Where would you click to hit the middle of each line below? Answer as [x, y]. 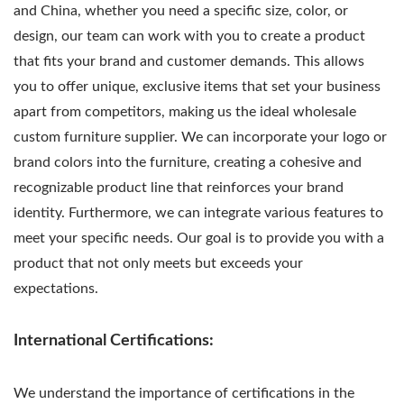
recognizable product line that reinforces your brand [179, 187]
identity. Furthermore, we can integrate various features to [198, 212]
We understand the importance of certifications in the [184, 393]
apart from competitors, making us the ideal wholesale [185, 111]
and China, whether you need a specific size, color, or [181, 10]
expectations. [56, 288]
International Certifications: [114, 340]
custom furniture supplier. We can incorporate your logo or [200, 137]
